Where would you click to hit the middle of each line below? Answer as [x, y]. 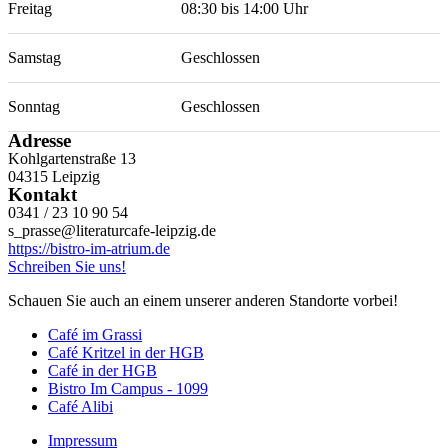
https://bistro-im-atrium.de [89, 248]
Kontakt [42, 194]
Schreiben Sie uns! [67, 266]
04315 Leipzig [54, 176]
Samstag [34, 57]
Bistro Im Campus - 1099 [128, 388]
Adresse [39, 140]
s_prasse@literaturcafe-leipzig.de [112, 230]
